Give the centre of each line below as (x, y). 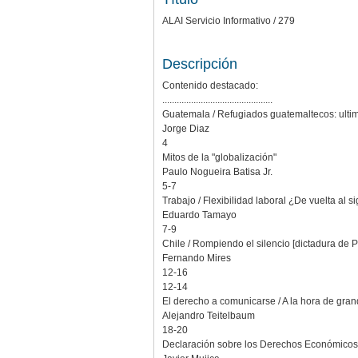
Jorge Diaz (186, 128)
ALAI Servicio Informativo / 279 (229, 20)
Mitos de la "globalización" (219, 157)
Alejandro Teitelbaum (209, 315)
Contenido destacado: (210, 85)
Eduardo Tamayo (199, 215)
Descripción (200, 64)
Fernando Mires (197, 258)
